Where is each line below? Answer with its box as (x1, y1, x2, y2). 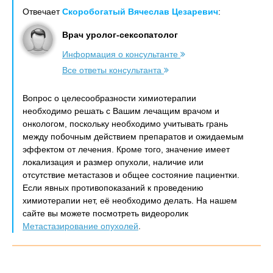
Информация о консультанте (62, 49, 180, 59)
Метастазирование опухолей (23, 221, 138, 231)
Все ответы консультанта (62, 65, 164, 75)
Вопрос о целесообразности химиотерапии (23, 93, 196, 103)
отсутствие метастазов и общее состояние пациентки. (23, 170, 239, 180)
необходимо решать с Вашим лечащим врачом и (23, 106, 219, 116)
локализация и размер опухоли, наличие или (23, 157, 204, 167)
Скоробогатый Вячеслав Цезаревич (62, 7, 218, 16)
